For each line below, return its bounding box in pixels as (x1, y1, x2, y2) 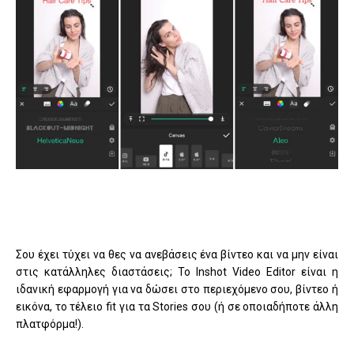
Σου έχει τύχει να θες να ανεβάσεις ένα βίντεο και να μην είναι (16, 247, 338, 261)
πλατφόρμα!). (16, 317, 84, 330)
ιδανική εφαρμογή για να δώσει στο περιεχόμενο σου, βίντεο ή (16, 282, 338, 296)
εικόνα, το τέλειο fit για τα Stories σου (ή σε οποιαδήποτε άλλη (16, 299, 338, 313)
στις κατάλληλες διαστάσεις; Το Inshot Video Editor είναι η (16, 265, 338, 278)
